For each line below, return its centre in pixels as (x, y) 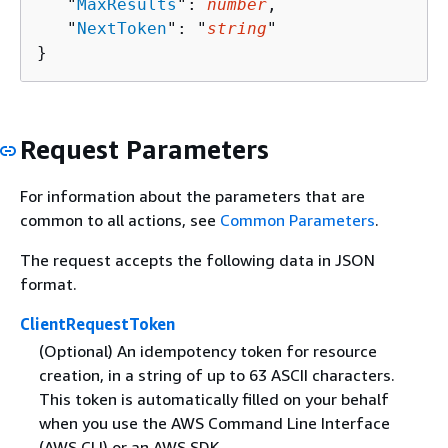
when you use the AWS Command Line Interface (214, 423)
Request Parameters (144, 149)
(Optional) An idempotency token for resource (207, 351)
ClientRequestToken (97, 324)
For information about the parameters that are (192, 196)
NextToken (122, 28)
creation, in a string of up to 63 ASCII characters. (216, 375)
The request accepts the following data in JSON (197, 260)
